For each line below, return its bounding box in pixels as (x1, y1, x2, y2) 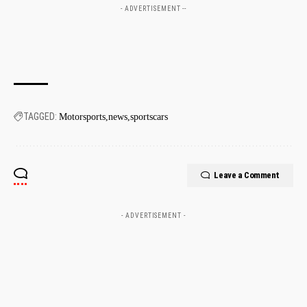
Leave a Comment (214, 169, 280, 180)
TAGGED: (23, 110, 57, 122)
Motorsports (59, 111, 106, 122)
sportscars (130, 111, 168, 122)
